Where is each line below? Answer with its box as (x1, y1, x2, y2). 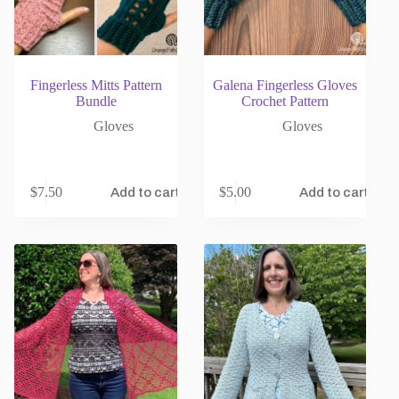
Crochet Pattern (240, 93, 329, 109)
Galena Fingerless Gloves (212, 77, 357, 93)
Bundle (75, 93, 117, 109)
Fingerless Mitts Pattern (29, 77, 162, 93)
